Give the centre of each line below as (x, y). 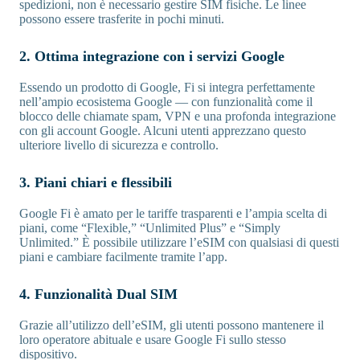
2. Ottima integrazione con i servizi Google (152, 57)
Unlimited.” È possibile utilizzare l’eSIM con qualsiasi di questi (179, 243)
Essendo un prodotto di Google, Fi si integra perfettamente (167, 88)
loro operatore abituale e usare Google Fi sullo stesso (153, 340)
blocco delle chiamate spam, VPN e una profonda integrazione (178, 117)
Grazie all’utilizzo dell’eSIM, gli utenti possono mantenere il (172, 325)
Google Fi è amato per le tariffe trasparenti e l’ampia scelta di (173, 214)
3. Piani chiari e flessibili (96, 183)
